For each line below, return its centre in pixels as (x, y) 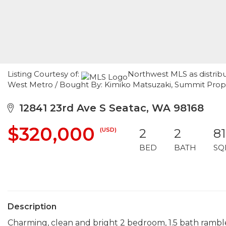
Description (32, 207)
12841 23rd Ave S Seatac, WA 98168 (108, 108)
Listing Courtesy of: (44, 74)
